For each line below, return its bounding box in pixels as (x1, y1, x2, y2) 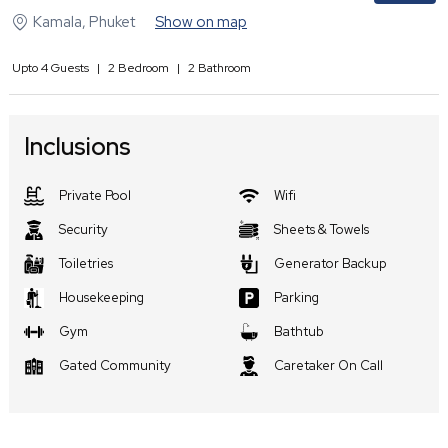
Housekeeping (59, 288, 144, 306)
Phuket (89, 11, 135, 32)
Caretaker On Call (274, 356, 383, 374)
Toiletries (59, 254, 113, 272)
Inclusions (24, 130, 131, 162)
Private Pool (59, 186, 131, 204)
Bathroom (195, 59, 251, 76)
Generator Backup (274, 254, 386, 272)
